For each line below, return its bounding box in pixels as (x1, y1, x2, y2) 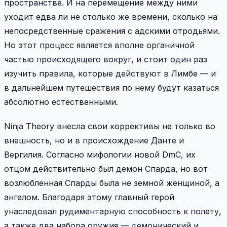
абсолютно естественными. (4, 96, 118, 107)
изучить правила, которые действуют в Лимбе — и (4, 68, 216, 79)
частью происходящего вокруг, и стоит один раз (4, 54, 207, 64)
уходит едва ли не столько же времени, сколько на (4, 11, 217, 22)
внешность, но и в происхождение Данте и (4, 135, 184, 145)
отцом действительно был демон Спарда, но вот (4, 163, 208, 174)
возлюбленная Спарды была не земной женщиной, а (4, 177, 219, 188)
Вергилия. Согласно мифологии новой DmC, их (4, 149, 196, 160)
